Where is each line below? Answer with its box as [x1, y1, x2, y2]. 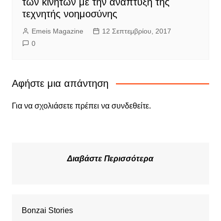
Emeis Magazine [31, 27, 83, 35]
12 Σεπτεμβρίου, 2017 [102, 27, 171, 35]
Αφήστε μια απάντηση [11, 77, 109, 89]
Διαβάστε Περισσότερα [67, 154, 154, 163]
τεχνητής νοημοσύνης [22, 8, 117, 19]
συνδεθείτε [111, 101, 149, 110]
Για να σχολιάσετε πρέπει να [11, 101, 111, 110]
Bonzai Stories [21, 206, 73, 215]
